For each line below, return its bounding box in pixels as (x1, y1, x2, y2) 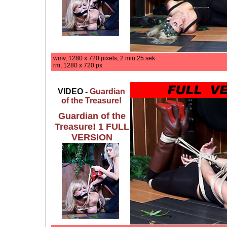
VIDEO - (58, 87, 90, 96)
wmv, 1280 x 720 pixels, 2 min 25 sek (53, 55, 155, 62)
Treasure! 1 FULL (54, 122, 129, 132)
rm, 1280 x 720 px (53, 62, 102, 69)
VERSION (71, 132, 112, 142)
